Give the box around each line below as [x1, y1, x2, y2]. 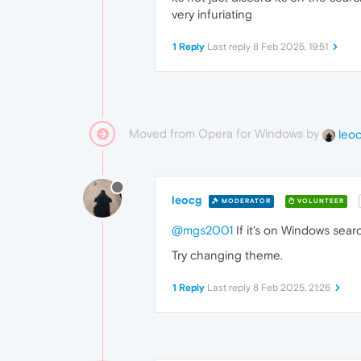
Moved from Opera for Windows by [129, 127, 322, 141]
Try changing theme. [172, 248, 283, 263]
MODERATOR [219, 197, 271, 205]
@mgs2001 [172, 223, 233, 238]
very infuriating [172, 7, 252, 22]
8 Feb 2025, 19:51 [253, 41, 328, 53]
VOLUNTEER [295, 197, 344, 205]
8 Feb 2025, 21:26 [253, 282, 330, 294]
